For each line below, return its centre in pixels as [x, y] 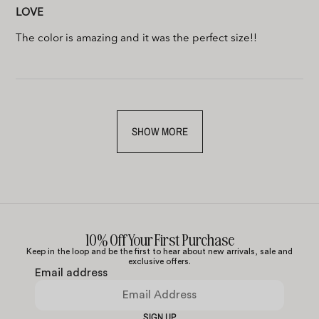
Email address [71, 272]
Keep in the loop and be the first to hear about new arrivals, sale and [159, 251]
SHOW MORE [159, 131]
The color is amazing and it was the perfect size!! [137, 38]
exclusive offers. [159, 261]
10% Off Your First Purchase [159, 239]
